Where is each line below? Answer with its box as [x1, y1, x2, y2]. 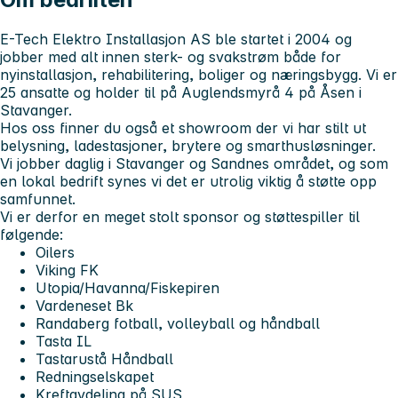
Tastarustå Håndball [36, 349, 173, 368]
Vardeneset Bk [36, 296, 133, 314]
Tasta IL [36, 331, 92, 350]
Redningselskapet [36, 367, 154, 386]
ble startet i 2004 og [215, 29, 352, 48]
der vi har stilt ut [256, 118, 366, 137]
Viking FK [36, 260, 99, 279]
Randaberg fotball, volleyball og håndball [36, 314, 320, 332]
